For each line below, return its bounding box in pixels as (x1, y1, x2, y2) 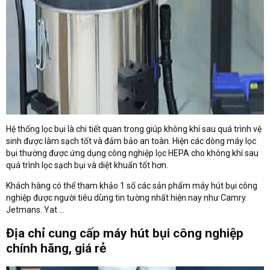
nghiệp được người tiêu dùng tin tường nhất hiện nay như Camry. (6, 192, 247, 202)
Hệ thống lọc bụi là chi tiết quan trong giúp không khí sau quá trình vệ (6, 124, 262, 134)
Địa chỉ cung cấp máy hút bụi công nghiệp (6, 226, 243, 241)
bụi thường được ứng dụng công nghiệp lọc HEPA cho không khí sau (6, 148, 259, 158)
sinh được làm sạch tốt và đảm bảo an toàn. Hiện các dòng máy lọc (6, 136, 256, 146)
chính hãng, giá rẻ (6, 241, 106, 256)
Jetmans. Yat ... (6, 204, 64, 215)
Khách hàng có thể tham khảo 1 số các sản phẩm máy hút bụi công (6, 180, 257, 190)
